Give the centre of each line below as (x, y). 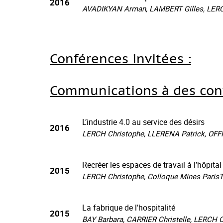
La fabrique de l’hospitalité (129, 208)
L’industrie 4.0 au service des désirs (143, 122)
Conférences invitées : (120, 58)
